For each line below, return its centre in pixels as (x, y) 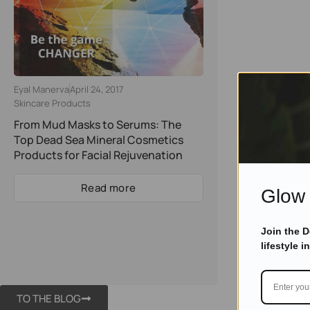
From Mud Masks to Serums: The (98, 124)
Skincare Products (52, 103)
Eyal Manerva (42, 89)
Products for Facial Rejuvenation (98, 155)
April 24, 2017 (97, 89)
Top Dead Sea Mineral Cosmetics (99, 139)
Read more (108, 188)
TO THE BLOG (49, 298)
